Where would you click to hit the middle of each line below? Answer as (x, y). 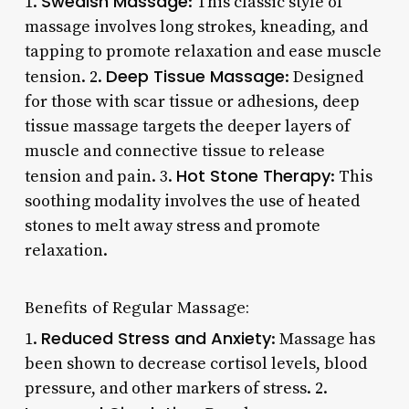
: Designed (324, 77)
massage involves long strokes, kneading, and (196, 26)
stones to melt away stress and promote (172, 225)
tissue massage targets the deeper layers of (187, 126)
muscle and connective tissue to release (174, 151)
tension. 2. (65, 77)
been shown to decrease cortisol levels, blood (195, 363)
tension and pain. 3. (100, 176)
